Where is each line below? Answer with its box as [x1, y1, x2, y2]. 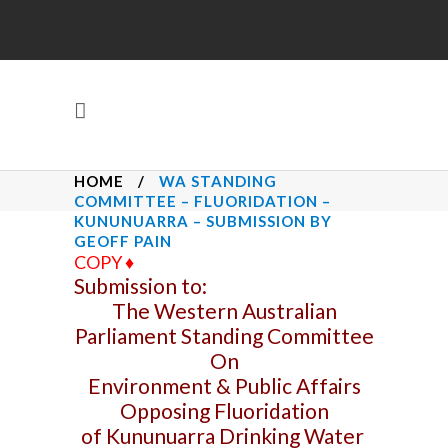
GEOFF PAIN [74, 232, 172, 250]
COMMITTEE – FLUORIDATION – [74, 192, 331, 210]
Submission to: [74, 273, 207, 298]
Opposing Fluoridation [119, 398, 329, 423]
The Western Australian [111, 298, 337, 323]
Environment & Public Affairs [87, 373, 361, 398]
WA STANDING [159, 172, 277, 190]
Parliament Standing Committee [74, 323, 374, 348]
